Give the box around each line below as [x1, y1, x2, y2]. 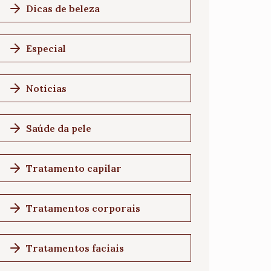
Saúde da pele [26, 122, 91, 134]
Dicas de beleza [26, 2, 100, 15]
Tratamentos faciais [26, 242, 124, 254]
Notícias [26, 82, 67, 94]
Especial [26, 42, 66, 54]
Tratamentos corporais [26, 202, 140, 214]
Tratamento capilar [26, 162, 122, 174]
